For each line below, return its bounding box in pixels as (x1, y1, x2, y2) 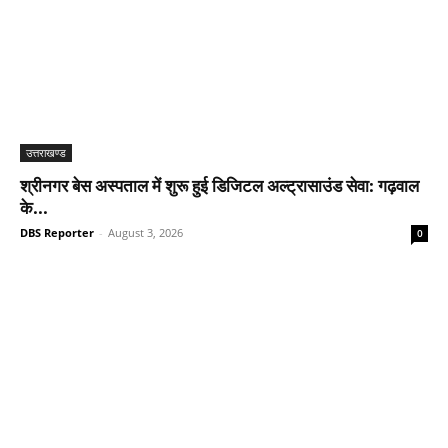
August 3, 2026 (108, 225, 183, 241)
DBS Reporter (20, 225, 94, 241)
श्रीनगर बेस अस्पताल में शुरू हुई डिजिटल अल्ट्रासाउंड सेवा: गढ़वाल (20, 174, 419, 198)
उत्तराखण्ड (26, 145, 66, 161)
